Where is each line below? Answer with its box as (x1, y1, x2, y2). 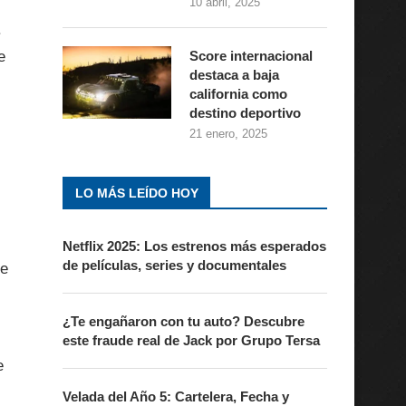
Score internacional (188, 48, 313, 63)
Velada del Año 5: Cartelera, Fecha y (62, 389, 289, 404)
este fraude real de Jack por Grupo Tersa (62, 333, 320, 348)
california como (188, 86, 287, 101)
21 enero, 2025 (188, 127, 267, 140)
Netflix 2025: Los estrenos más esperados (62, 238, 326, 254)
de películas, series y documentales (62, 257, 286, 273)
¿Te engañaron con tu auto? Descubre (62, 314, 304, 329)
